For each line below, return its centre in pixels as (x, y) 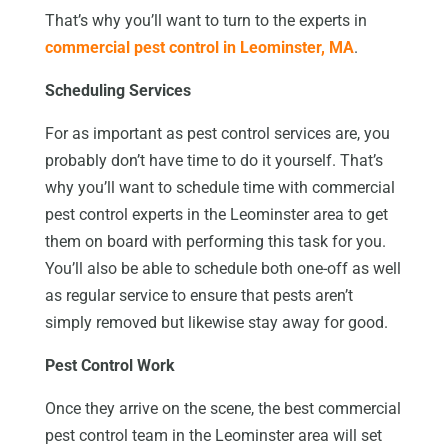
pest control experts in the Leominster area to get (216, 214)
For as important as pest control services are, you (217, 133)
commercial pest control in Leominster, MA (199, 47)
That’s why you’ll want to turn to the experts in (205, 20)
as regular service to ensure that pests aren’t (198, 295)
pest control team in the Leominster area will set (213, 435)
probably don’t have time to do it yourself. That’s (213, 160)
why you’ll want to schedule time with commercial (219, 187)
